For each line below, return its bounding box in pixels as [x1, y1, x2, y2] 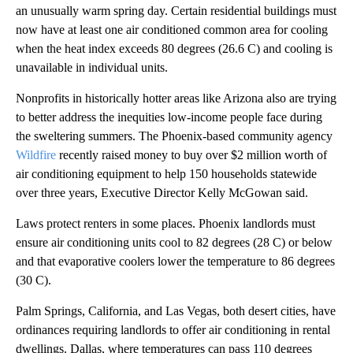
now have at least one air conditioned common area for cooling [16, 22, 328, 36]
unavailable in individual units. [16, 60, 168, 74]
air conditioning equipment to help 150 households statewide [16, 166, 317, 180]
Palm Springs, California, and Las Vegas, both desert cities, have [16, 303, 336, 318]
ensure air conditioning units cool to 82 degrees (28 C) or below [16, 235, 333, 249]
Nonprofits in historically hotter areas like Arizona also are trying [16, 91, 336, 105]
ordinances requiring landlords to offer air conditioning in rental [16, 322, 330, 336]
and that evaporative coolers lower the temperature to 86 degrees [16, 254, 335, 268]
